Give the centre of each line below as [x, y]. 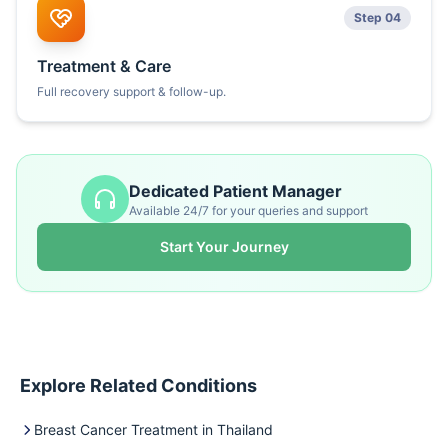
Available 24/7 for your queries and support [248, 210]
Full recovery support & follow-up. [131, 91]
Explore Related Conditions [138, 385]
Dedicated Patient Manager [235, 191]
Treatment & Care [104, 66]
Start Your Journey [224, 246]
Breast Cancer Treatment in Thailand [153, 429]
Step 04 [377, 17]
